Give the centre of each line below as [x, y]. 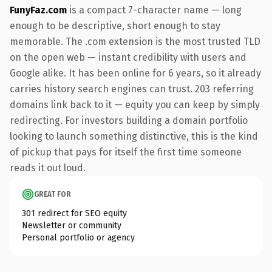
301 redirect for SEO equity [74, 213]
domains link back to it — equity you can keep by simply [135, 104]
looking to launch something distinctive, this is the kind [134, 136]
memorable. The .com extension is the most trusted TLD [135, 41]
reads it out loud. [48, 168]
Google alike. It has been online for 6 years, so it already [135, 73]
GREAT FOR [53, 194]
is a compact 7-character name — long [154, 10]
